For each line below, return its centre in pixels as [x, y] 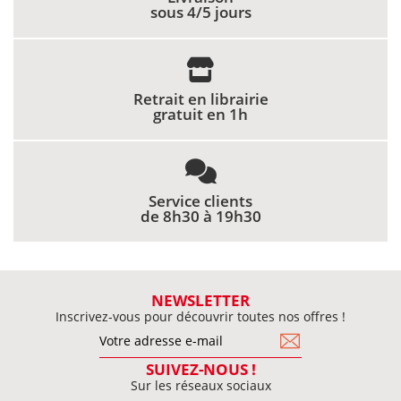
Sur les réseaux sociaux [200, 386]
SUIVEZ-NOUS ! [200, 370]
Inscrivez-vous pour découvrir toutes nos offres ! [200, 317]
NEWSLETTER [200, 301]
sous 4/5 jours [200, 13]
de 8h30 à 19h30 [200, 217]
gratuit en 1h [200, 115]
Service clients [200, 201]
